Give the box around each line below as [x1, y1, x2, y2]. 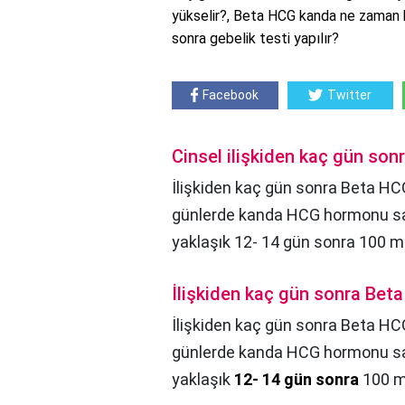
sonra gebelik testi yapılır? [172, 29, 339, 47]
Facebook [202, 87, 259, 102]
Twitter [327, 87, 372, 102]
